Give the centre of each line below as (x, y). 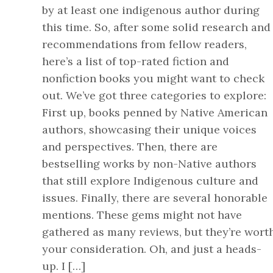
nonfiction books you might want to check (153, 78)
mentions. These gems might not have (142, 215)
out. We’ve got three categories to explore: (154, 95)
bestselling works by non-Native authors (149, 164)
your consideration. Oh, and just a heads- (151, 249)
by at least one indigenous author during (151, 10)
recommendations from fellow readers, (144, 44)
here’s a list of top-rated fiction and (135, 61)
